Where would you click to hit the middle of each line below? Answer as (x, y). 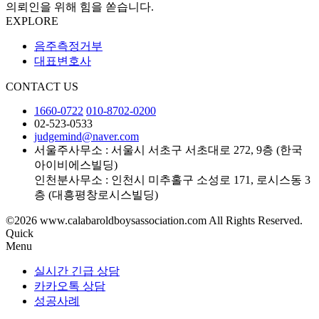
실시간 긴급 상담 (77, 271)
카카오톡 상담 (70, 286)
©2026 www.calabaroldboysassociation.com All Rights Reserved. (154, 220)
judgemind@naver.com (87, 136)
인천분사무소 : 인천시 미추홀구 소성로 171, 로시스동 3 (172, 179)
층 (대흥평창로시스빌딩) (96, 194)
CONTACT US (42, 86)
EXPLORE (32, 21)
